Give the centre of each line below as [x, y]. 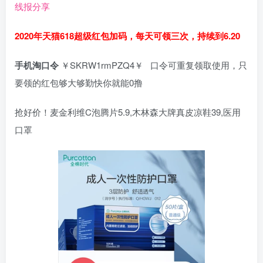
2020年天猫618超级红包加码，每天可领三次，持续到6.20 [127, 36]
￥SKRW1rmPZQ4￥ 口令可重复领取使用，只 [153, 65]
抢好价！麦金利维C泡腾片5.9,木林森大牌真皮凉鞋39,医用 [128, 112]
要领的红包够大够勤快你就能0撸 [79, 83]
